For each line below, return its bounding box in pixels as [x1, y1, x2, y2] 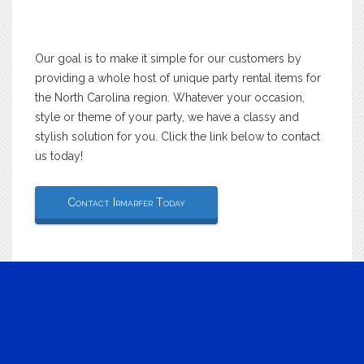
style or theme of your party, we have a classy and [35, 110, 299, 123]
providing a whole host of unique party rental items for [35, 71, 321, 84]
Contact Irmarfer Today [67, 195, 185, 209]
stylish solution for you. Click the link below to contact [35, 129, 320, 143]
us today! [35, 149, 83, 162]
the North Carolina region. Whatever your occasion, [35, 90, 305, 104]
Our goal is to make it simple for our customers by [35, 51, 301, 65]
